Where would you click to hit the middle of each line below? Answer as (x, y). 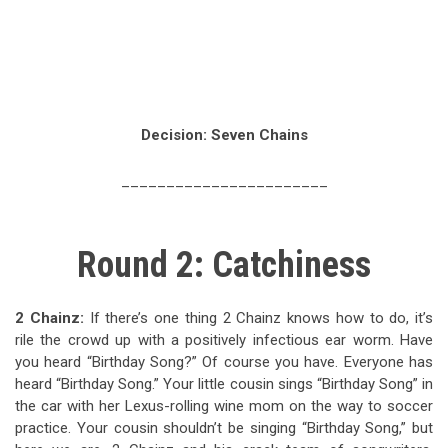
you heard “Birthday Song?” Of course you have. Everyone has (224, 362)
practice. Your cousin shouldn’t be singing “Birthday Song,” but (224, 428)
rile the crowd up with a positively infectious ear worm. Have (224, 340)
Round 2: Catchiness (224, 265)
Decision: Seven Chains (224, 134)
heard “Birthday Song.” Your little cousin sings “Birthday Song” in (224, 384)
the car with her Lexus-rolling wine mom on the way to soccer (224, 406)
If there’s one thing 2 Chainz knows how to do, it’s (258, 318)
